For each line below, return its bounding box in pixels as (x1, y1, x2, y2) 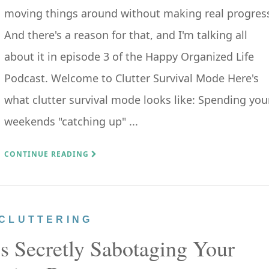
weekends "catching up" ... (4, 114, 138, 128)
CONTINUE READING (4, 149, 91, 159)
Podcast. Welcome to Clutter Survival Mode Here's (4, 71, 259, 85)
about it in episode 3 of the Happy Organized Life (4, 49, 254, 64)
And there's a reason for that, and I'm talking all (4, 28, 247, 42)
